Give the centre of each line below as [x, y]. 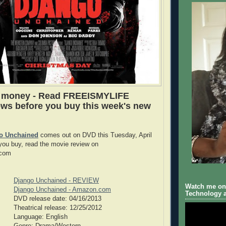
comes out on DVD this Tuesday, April [95, 135]
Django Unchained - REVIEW [56, 180]
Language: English [41, 217]
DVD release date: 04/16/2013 [58, 199]
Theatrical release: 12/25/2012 [58, 208]
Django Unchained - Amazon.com [62, 189]
